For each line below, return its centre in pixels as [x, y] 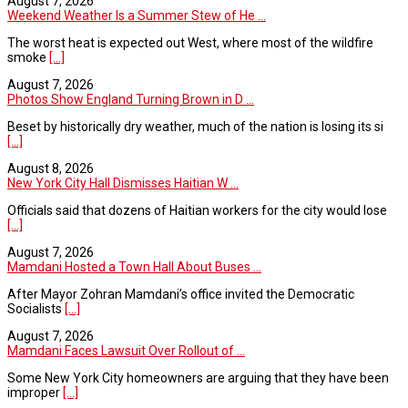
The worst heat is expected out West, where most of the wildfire [190, 42]
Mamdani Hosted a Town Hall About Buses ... [134, 266]
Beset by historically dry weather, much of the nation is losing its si [195, 126]
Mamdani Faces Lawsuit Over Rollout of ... [126, 350]
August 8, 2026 [51, 168]
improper [35, 392]
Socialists [36, 308]
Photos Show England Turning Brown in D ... [131, 99]
